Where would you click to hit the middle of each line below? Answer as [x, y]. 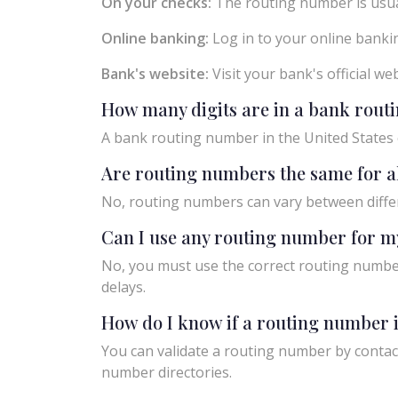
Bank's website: [155, 73]
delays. [123, 287]
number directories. [167, 372]
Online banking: [155, 38]
